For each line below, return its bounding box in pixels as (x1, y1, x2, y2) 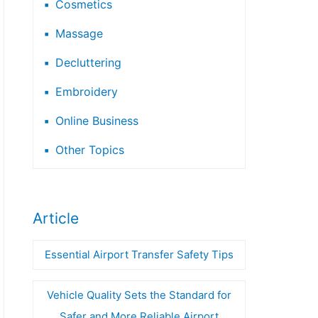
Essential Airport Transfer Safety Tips (45, 247, 234, 261)
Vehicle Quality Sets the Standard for (47, 287, 231, 302)
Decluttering (55, 55, 121, 70)
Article (33, 209, 79, 228)
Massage (55, 26, 103, 40)
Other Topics (55, 142, 124, 157)
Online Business (55, 113, 138, 128)
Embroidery (55, 84, 118, 99)
